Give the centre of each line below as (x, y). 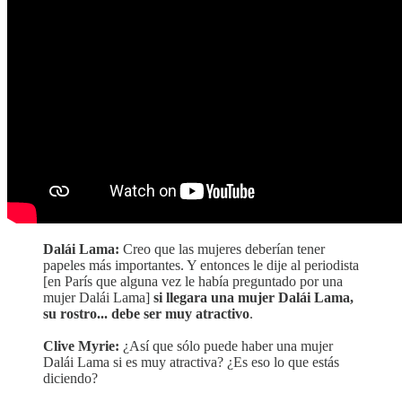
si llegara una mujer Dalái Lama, (253, 297)
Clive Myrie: (81, 346)
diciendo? (70, 378)
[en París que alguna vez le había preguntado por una (193, 281)
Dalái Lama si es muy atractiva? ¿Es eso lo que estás (191, 362)
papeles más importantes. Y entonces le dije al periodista (201, 265)
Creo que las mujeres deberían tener (222, 249)
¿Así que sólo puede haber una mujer (226, 346)
